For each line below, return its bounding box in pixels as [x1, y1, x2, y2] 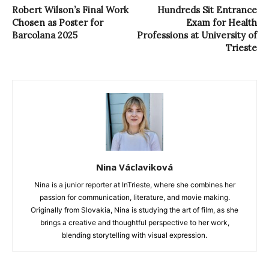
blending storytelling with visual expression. [62, 230, 207, 240]
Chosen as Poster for [12, 16, 103, 28]
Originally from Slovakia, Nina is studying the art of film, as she [31, 205, 238, 214]
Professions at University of [137, 29, 257, 41]
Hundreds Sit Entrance [157, 4, 257, 16]
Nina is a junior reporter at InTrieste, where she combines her [34, 180, 235, 189]
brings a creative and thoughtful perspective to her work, [40, 217, 229, 227]
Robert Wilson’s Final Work [12, 4, 128, 16]
